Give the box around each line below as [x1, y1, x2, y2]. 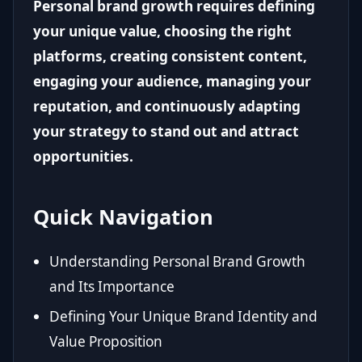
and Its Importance [49, 277, 175, 296]
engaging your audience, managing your [33, 72, 311, 90]
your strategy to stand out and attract [33, 122, 299, 141]
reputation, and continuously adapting [33, 97, 301, 116]
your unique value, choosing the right [33, 22, 292, 40]
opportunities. [33, 147, 133, 166]
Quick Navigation [33, 203, 213, 231]
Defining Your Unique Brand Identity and [49, 307, 318, 326]
